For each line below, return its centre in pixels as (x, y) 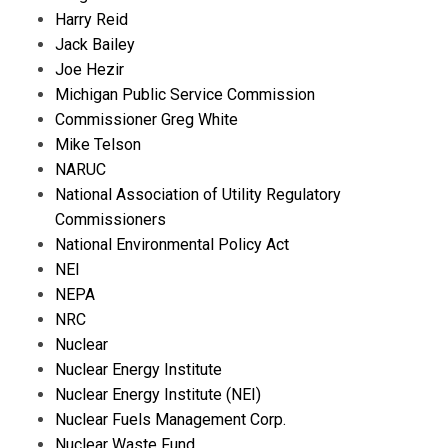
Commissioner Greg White (146, 119)
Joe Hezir (89, 69)
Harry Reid (91, 19)
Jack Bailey (95, 44)
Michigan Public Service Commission (185, 94)
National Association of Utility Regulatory (198, 194)
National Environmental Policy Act (172, 244)
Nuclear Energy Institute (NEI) (158, 394)
